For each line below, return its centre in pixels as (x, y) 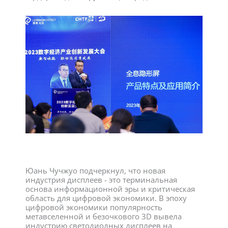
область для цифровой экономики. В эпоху (106, 198)
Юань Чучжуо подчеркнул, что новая (95, 170)
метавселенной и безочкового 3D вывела (104, 216)
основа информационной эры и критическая (110, 189)
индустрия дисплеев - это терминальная (101, 179)
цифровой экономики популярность (94, 207)
